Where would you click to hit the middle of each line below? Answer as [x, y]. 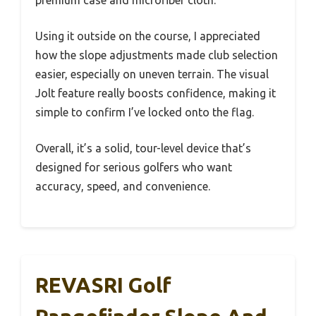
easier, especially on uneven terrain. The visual [152, 74]
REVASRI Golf [103, 285]
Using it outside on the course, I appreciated [148, 36]
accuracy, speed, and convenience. [123, 186]
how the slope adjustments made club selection [157, 55]
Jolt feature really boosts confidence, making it [156, 93]
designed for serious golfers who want [134, 167]
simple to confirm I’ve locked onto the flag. [145, 112]
